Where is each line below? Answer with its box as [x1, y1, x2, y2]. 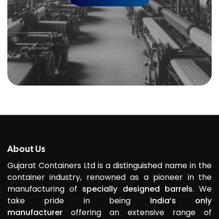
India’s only [150, 195, 212, 206]
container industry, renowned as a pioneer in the [7, 171, 212, 183]
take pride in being [7, 195, 150, 206]
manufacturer [7, 206, 63, 218]
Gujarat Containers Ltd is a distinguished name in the [7, 159, 212, 171]
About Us [7, 143, 45, 154]
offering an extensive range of [63, 206, 212, 218]
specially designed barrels [82, 183, 193, 195]
